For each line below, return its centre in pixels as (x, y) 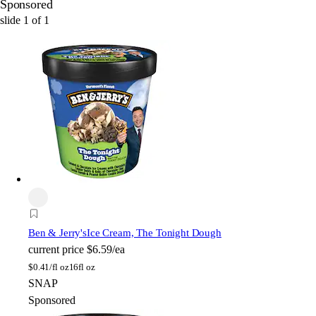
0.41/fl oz (51, 267)
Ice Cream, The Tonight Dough (154, 232)
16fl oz (82, 267)
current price (56, 249)
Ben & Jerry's (58, 232)
